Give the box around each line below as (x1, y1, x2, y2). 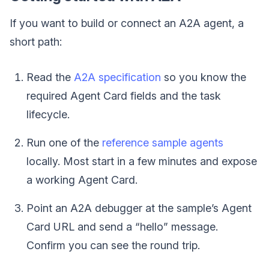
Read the (26, 71, 74, 84)
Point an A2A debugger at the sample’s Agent (26, 202, 252, 215)
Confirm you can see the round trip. (26, 239, 200, 252)
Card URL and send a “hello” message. (26, 220, 218, 234)
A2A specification (74, 71, 161, 84)
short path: (10, 35, 62, 49)
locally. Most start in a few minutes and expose (26, 155, 257, 168)
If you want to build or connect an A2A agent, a (10, 17, 244, 30)
